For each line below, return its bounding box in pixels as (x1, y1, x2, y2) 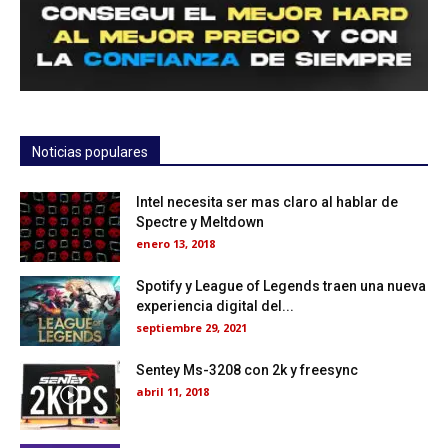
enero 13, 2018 (136, 235, 215, 251)
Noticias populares (32, 143, 148, 160)
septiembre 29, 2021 (136, 319, 247, 335)
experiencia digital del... (136, 297, 294, 314)
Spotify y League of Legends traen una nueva (136, 277, 426, 294)
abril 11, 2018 (136, 383, 209, 399)
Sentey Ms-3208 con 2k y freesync (136, 361, 358, 378)
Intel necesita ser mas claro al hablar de (136, 193, 398, 210)
